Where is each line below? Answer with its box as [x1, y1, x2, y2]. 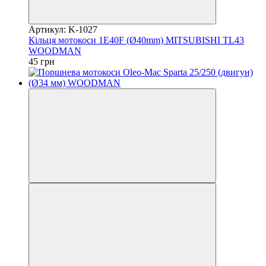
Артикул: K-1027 [28, 24, 97, 34]
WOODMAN [28, 45, 81, 56]
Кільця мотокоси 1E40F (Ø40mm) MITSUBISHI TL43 [28, 34, 244, 45]
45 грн [28, 56, 55, 66]
